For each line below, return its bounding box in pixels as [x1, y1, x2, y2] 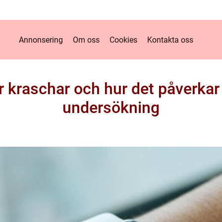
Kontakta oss [147, 35, 193, 45]
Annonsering [18, 35, 63, 45]
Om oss [72, 35, 100, 45]
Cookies [109, 35, 137, 45]
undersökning [62, 98, 160, 117]
